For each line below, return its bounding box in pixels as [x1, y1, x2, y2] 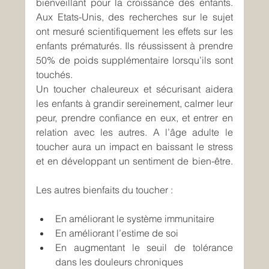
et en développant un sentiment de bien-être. [36, 155, 233, 168]
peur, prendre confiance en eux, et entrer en [36, 112, 233, 124]
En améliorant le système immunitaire [55, 213, 215, 225]
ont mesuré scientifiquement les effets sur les [36, 25, 233, 38]
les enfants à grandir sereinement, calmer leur [36, 97, 233, 110]
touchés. [36, 68, 73, 81]
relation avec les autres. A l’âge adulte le [36, 126, 233, 139]
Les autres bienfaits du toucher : [36, 184, 174, 196]
